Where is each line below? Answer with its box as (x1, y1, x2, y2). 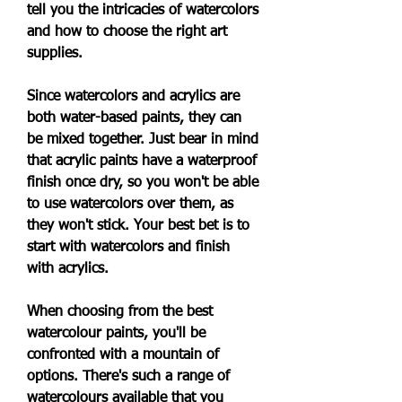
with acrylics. (27, 262, 109, 276)
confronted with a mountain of (27, 348, 219, 363)
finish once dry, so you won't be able (27, 176, 258, 190)
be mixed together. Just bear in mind (27, 133, 258, 147)
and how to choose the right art (27, 25, 227, 39)
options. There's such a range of (27, 370, 230, 384)
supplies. (27, 47, 83, 61)
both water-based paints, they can (27, 111, 241, 126)
